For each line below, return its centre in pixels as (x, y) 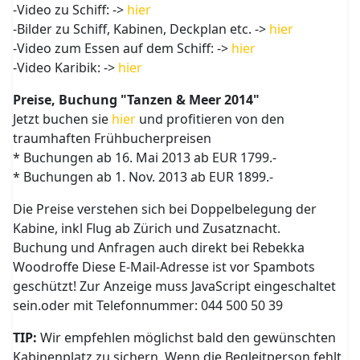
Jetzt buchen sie (63, 119)
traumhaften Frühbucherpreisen (112, 138)
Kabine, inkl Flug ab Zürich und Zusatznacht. (147, 228)
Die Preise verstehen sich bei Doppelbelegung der (165, 209)
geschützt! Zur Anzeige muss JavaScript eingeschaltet (175, 286)
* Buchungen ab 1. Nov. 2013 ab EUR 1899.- (143, 177)
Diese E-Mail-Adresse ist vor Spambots (199, 267)
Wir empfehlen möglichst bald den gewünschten (187, 337)
